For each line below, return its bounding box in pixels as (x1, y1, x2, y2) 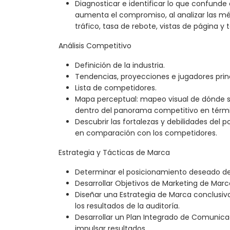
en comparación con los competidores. (75, 128, 217, 139)
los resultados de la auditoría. (75, 201, 180, 212)
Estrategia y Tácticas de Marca (59, 147, 170, 158)
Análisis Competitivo (59, 41, 131, 51)
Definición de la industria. (75, 60, 165, 71)
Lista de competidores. (75, 83, 157, 93)
